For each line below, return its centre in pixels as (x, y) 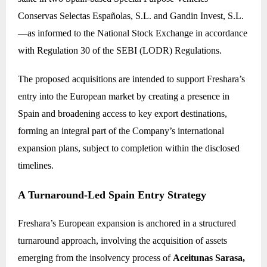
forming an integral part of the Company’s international (121, 131)
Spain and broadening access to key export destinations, (122, 114)
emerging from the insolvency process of (95, 258)
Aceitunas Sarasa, (209, 258)
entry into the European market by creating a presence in (124, 97)
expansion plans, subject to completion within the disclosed (129, 148)
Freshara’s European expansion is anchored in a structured (127, 223)
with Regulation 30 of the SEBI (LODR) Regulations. (120, 51)
